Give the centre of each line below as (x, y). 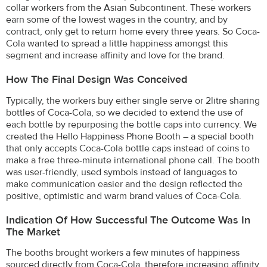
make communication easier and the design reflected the (124, 184)
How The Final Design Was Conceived (97, 80)
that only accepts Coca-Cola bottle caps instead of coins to (128, 148)
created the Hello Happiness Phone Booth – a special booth (130, 136)
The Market (33, 232)
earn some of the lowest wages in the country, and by (117, 19)
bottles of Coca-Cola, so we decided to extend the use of (125, 112)
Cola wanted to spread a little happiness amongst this (117, 43)
